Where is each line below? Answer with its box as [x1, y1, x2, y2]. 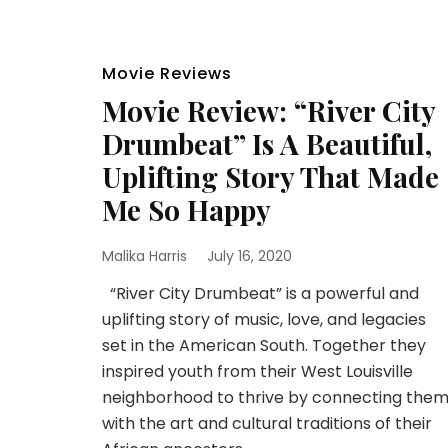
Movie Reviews [102, 62, 232, 85]
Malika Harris [102, 246, 187, 266]
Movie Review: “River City [102, 92, 435, 129]
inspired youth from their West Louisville [102, 360, 413, 383]
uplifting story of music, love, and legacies [102, 308, 426, 331]
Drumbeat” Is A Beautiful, [102, 125, 432, 162]
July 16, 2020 [207, 246, 292, 266]
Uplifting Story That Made [102, 158, 439, 195]
